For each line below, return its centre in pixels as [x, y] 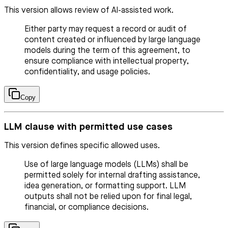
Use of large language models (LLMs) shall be [106, 165]
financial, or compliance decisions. [87, 208]
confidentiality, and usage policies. [87, 72]
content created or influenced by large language [112, 40]
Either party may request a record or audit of [106, 30]
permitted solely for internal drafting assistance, [112, 176]
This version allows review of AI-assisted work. [89, 11]
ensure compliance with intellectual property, [107, 62]
